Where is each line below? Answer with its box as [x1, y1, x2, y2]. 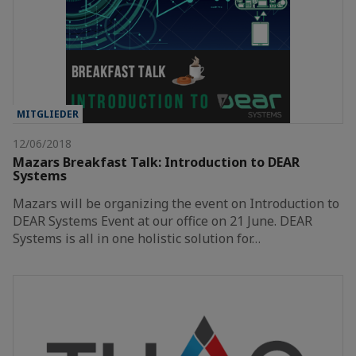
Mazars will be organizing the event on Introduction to [13, 194, 339, 212]
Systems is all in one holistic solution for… [13, 229, 261, 247]
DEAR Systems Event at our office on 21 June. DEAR [13, 211, 312, 230]
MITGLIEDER [17, 106, 79, 121]
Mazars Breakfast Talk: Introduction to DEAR [13, 153, 300, 171]
